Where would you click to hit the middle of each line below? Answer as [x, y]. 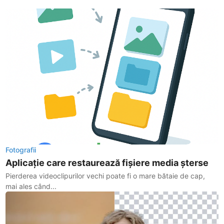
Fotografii [21, 150]
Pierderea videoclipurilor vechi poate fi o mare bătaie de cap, [105, 176]
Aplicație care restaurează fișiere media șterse [107, 163]
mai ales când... [31, 186]
